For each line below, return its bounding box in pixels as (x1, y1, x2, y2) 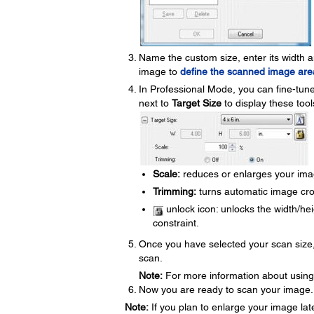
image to (138, 66, 180, 77)
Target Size (171, 97, 221, 109)
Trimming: (152, 186, 196, 197)
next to (138, 97, 172, 109)
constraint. (152, 217, 199, 228)
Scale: (152, 168, 180, 179)
